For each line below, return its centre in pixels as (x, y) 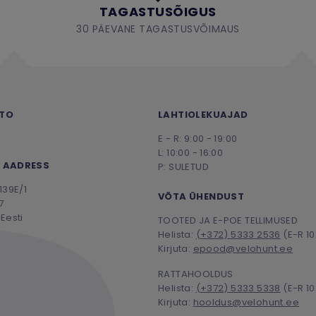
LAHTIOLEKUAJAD (203, 114)
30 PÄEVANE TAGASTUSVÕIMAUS (158, 29)
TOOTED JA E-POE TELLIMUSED (228, 220)
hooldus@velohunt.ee (246, 302)
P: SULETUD (183, 166)
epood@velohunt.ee (243, 248)
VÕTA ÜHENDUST (201, 196)
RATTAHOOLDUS (196, 274)
